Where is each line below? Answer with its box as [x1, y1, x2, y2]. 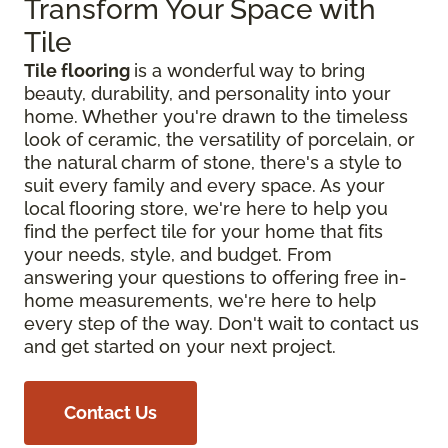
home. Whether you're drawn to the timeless [24, 106, 408, 128]
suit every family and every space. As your [24, 175, 385, 197]
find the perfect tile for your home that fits [24, 221, 383, 243]
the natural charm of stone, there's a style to [24, 152, 402, 174]
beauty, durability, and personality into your [24, 83, 391, 105]
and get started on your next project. [24, 336, 336, 358]
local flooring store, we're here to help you [24, 198, 388, 220]
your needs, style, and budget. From [24, 244, 332, 266]
